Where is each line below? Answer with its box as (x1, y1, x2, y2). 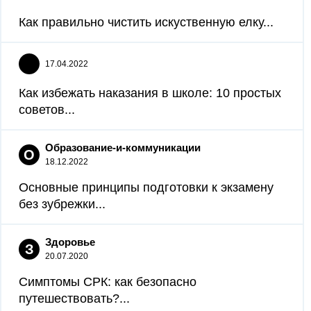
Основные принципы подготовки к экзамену (19, 180, 274, 194)
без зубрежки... (19, 197, 106, 211)
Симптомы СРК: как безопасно (19, 275, 196, 289)
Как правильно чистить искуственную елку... (19, 15, 274, 29)
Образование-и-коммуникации (45, 142, 201, 153)
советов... (19, 103, 75, 117)
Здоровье (45, 236, 95, 248)
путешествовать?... (19, 292, 130, 305)
